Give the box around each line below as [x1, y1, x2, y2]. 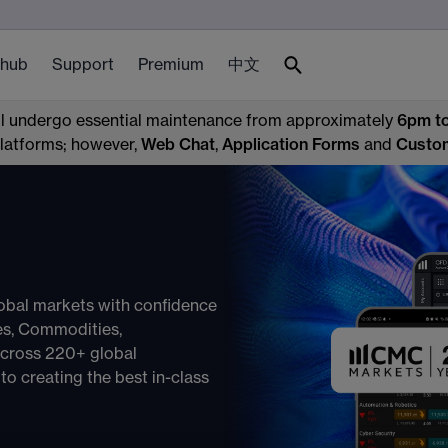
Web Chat [141, 137, 215, 153]
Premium [137, 57, 204, 73]
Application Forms [222, 137, 360, 153]
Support [51, 57, 114, 73]
